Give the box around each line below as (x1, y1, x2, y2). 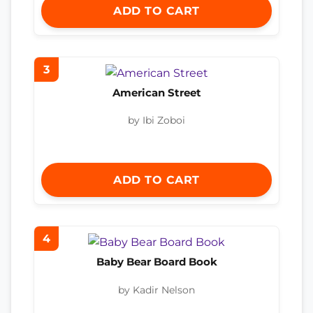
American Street (112, 85, 201, 99)
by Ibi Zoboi (128, 115, 185, 126)
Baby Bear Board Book (96, 255, 217, 269)
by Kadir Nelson (118, 284, 195, 296)
